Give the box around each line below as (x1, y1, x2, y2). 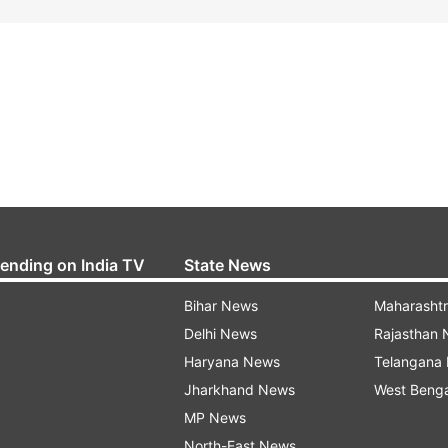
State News (184, 255, 271, 275)
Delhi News (184, 325, 257, 342)
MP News (184, 409, 246, 426)
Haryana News (184, 353, 280, 370)
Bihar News (184, 297, 258, 314)
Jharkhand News (184, 381, 295, 398)
